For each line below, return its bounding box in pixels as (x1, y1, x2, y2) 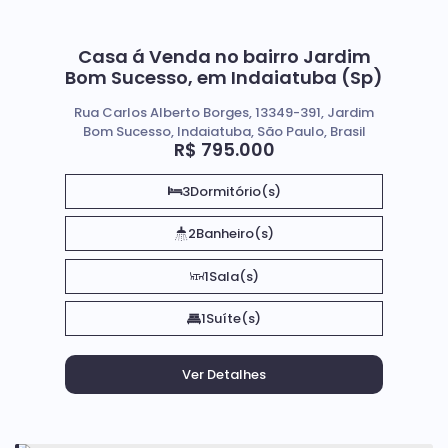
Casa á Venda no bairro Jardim (77, 43, 371, 69)
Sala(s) (208, 266, 259, 286)
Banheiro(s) (196, 224, 274, 243)
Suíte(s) (206, 309, 261, 328)
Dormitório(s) (189, 181, 281, 201)
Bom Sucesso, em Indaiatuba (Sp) (65, 64, 383, 90)
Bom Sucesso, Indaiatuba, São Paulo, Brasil (82, 121, 366, 141)
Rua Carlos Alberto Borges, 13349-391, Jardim (74, 102, 374, 122)
